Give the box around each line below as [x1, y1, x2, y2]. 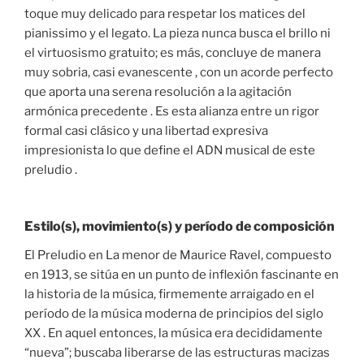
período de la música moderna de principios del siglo [24, 305, 323, 321]
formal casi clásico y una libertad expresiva [24, 123, 268, 139]
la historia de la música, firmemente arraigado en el [24, 286, 314, 301]
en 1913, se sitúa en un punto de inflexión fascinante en [24, 266, 339, 282]
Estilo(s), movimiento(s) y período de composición [24, 218, 335, 234]
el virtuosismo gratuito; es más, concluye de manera [24, 45, 321, 61]
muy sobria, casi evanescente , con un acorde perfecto [24, 65, 333, 80]
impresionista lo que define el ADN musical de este [24, 143, 315, 158]
